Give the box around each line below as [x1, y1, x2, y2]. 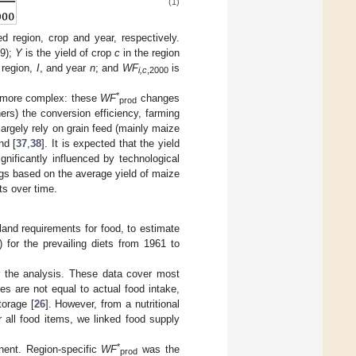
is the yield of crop [22, 46, 114, 59]
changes [137, 91, 180, 104]
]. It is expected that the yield [41, 137, 180, 149]
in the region [119, 46, 180, 59]
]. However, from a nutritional [44, 297, 180, 310]
